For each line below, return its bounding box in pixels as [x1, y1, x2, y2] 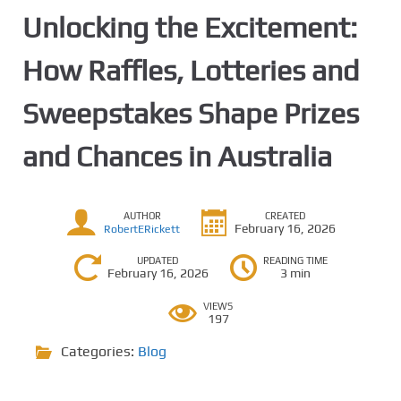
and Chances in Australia [22, 140, 332, 173]
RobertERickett [104, 222, 180, 235]
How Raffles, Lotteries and [22, 54, 359, 87]
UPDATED [137, 255, 178, 266]
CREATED [265, 209, 305, 221]
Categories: [61, 343, 138, 360]
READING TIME [262, 255, 328, 266]
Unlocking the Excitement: [22, 11, 357, 44]
